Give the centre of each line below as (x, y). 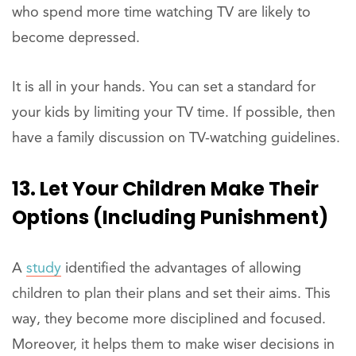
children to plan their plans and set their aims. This (171, 294)
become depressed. (76, 39)
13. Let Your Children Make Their (165, 189)
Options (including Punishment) (170, 218)
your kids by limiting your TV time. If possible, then (174, 113)
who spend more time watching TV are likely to (161, 13)
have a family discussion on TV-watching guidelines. (176, 139)
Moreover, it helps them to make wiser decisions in (173, 345)
